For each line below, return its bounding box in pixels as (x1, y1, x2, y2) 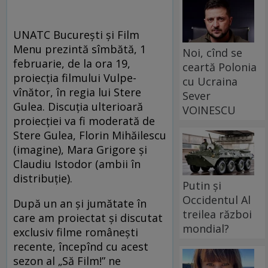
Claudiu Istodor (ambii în (13, 157, 141, 172)
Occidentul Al (182, 192, 251, 207)
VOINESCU (182, 102, 236, 117)
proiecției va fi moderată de (13, 114, 155, 129)
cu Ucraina (182, 74, 238, 89)
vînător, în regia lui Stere (13, 85, 141, 100)
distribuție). (13, 171, 72, 186)
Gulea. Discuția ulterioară (13, 99, 143, 114)
